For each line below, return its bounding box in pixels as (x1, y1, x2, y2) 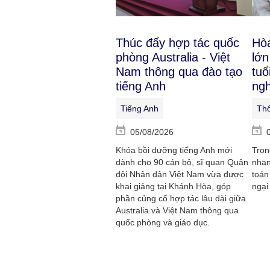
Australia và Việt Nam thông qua (116, 206, 239, 215)
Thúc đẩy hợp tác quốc (116, 36, 239, 49)
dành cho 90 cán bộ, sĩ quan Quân (116, 157, 248, 167)
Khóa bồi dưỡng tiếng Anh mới (116, 145, 232, 155)
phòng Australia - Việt (116, 51, 230, 64)
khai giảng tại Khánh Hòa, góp (116, 181, 231, 191)
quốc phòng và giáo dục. (116, 218, 210, 227)
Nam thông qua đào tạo (116, 65, 242, 78)
